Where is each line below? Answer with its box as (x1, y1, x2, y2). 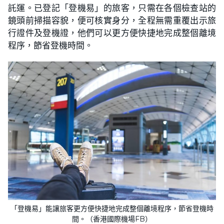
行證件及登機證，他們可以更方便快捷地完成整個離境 (8, 27, 216, 38)
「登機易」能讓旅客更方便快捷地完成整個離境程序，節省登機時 (10, 204, 213, 213)
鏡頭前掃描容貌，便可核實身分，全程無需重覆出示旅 (8, 14, 216, 25)
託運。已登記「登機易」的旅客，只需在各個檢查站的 (8, 2, 216, 13)
